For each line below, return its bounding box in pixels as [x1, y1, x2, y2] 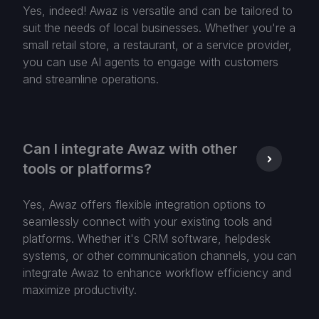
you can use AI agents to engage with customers [23, 55, 278, 70]
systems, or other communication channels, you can [23, 249, 296, 263]
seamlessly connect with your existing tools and [23, 214, 272, 229]
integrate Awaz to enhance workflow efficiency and [23, 266, 291, 281]
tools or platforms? [23, 160, 152, 178]
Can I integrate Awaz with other [23, 140, 238, 158]
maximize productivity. [23, 283, 137, 298]
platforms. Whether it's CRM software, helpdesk [23, 231, 271, 246]
